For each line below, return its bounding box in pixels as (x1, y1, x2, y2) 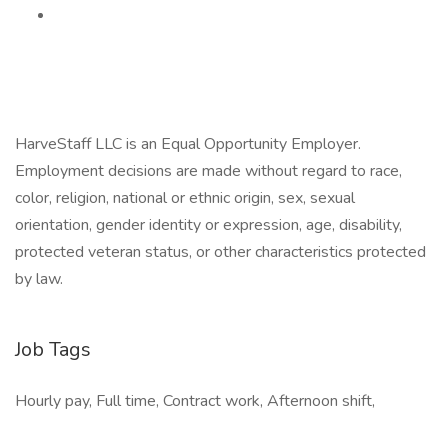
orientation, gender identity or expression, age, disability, (15, 214, 402, 236)
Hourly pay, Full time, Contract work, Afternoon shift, (15, 390, 375, 412)
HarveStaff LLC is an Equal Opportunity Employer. (15, 133, 361, 155)
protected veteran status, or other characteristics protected (15, 241, 426, 263)
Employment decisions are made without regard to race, (15, 160, 402, 182)
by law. (15, 268, 63, 290)
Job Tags (15, 336, 91, 363)
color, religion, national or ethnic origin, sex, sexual (15, 187, 355, 209)
